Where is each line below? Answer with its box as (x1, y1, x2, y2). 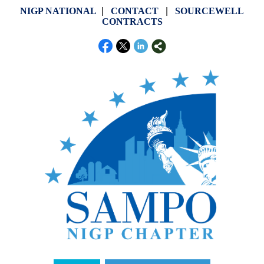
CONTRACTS (101, 16, 163, 27)
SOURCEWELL (175, 6, 244, 16)
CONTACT (111, 6, 159, 16)
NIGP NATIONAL (20, 6, 97, 16)
